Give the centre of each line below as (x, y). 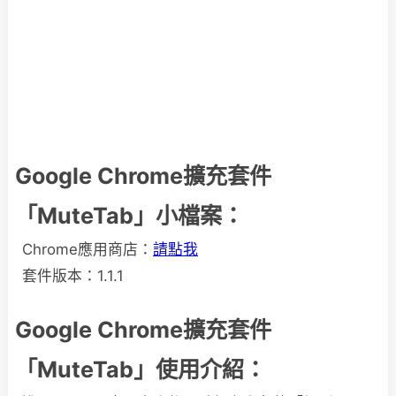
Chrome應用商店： (88, 249)
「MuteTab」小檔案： (129, 216)
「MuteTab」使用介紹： (141, 369)
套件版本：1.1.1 (73, 276)
